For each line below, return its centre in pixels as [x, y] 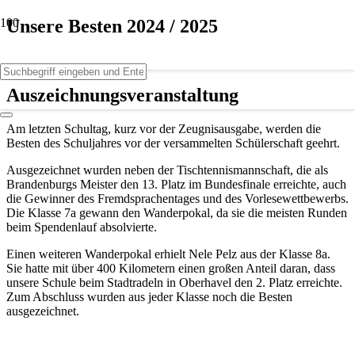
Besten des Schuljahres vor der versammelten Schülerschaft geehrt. [173, 143]
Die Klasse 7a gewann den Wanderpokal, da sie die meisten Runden [177, 212]
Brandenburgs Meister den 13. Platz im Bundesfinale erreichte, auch [176, 184]
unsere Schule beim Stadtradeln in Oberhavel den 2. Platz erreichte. [174, 282]
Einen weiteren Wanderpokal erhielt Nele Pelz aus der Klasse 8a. [168, 254]
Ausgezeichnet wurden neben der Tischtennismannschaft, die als [167, 170]
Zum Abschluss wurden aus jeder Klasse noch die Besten [149, 296]
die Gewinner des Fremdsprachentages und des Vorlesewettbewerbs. [177, 198]
